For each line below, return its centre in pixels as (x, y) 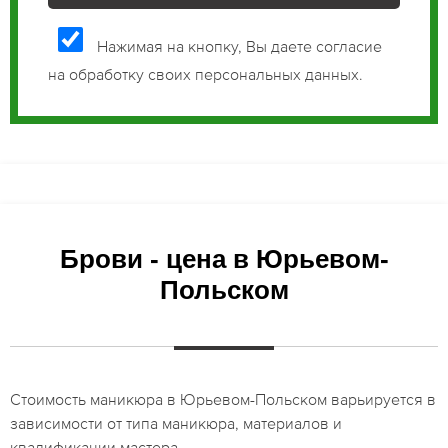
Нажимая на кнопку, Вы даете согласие (237, 45)
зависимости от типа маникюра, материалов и (176, 422)
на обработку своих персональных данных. (205, 73)
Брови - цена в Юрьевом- (224, 258)
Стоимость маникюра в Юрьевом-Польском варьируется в (223, 398)
